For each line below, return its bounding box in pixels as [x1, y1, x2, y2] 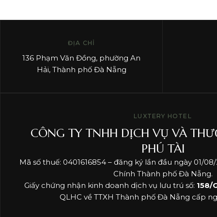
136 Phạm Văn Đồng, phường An [22, 53, 140, 62]
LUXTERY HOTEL [134, 112, 192, 120]
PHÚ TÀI [141, 141, 185, 156]
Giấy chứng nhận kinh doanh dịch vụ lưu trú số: [24, 181, 197, 190]
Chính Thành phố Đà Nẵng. [113, 169, 213, 178]
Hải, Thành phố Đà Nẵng [36, 65, 126, 74]
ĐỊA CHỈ [67, 39, 95, 46]
